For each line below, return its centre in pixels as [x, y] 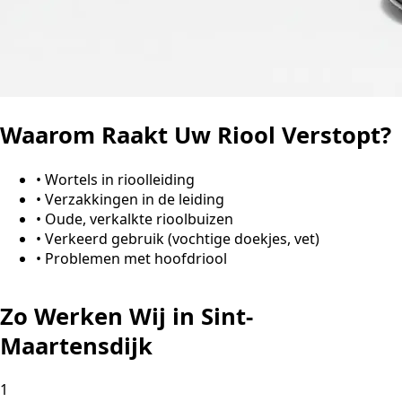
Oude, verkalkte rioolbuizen [139, 218]
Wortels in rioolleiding [120, 179]
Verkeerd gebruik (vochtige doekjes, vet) [182, 238]
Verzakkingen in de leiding [135, 199]
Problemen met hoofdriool [136, 258]
